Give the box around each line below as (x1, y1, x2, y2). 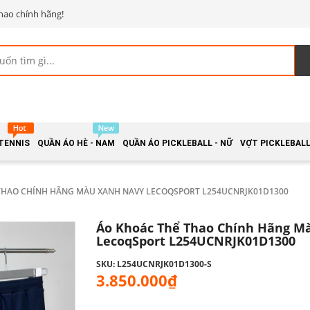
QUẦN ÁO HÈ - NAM (37, 138, 116, 148)
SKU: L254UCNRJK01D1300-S (96, 257, 212, 270)
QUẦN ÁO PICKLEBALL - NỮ (122, 138, 233, 148)
